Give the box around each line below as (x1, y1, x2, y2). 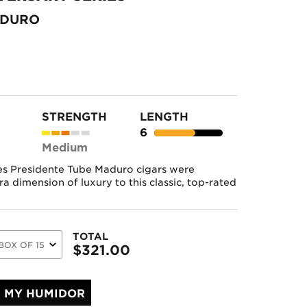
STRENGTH (42, 110, 107, 123)
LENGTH (139, 110, 188, 123)
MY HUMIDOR (4, 287, 85, 300)
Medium (42, 140, 88, 154)
